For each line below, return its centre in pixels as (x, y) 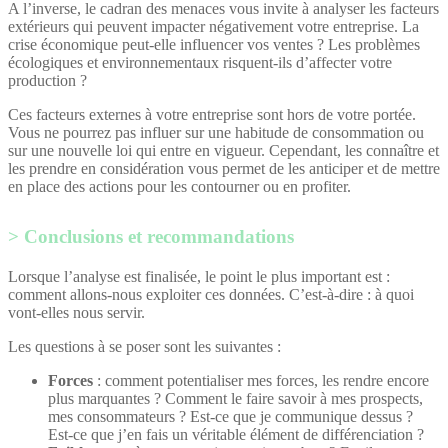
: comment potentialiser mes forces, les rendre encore (261, 380)
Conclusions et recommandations (159, 236)
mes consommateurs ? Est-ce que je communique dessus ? (230, 416)
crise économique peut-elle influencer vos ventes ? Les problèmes (214, 44)
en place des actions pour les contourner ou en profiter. (179, 186)
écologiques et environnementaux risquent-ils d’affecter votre (200, 62)
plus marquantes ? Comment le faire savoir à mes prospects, (235, 398)
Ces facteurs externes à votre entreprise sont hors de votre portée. (212, 114)
